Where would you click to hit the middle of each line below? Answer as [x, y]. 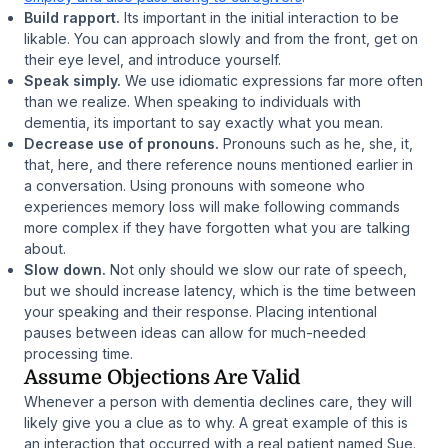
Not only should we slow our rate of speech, [256, 269]
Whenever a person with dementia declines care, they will [218, 401]
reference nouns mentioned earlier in [287, 164]
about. [45, 248]
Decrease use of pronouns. [121, 143]
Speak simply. [72, 80]
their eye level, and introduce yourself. [152, 59]
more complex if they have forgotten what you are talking [217, 227]
